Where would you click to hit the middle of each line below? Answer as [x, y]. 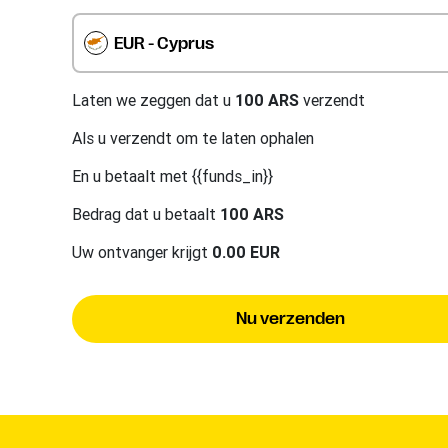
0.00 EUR [246, 251]
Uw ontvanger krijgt [142, 251]
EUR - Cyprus [163, 43]
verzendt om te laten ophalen [212, 137]
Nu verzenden [291, 318]
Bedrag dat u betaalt [146, 213]
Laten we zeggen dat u [153, 99]
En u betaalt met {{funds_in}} [172, 175]
